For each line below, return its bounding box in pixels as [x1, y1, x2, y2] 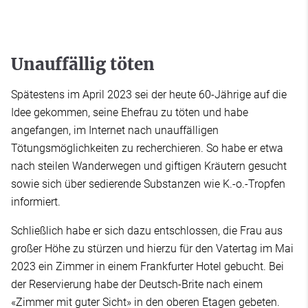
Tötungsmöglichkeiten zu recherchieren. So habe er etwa [11, 142, 283, 155]
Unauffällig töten [11, 54, 155, 76]
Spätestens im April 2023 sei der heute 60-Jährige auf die [11, 88, 287, 102]
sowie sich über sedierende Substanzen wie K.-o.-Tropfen [11, 177, 285, 191]
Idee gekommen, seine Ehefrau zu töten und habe [11, 106, 248, 120]
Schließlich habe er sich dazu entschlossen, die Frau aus [11, 224, 283, 238]
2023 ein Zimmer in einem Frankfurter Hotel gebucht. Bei [11, 260, 284, 274]
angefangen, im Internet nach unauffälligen [11, 124, 219, 137]
